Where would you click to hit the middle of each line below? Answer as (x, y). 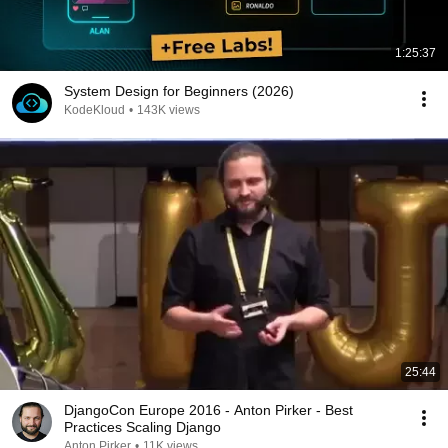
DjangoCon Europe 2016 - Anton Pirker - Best (194, 410)
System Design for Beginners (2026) (179, 91)
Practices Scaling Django (142, 427)
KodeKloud (94, 110)
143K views (168, 110)
